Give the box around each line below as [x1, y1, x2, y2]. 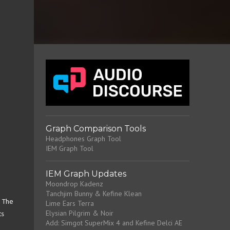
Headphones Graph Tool [45, 134, 121, 143]
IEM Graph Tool [45, 144, 93, 153]
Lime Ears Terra [45, 199, 94, 208]
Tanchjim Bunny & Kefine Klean [45, 189, 142, 198]
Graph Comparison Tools [45, 124, 146, 133]
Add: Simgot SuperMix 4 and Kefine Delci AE [45, 218, 182, 227]
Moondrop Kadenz [45, 179, 103, 188]
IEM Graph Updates [45, 169, 126, 179]
